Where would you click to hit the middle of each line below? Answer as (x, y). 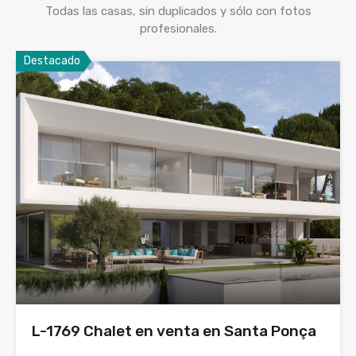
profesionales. (178, 29)
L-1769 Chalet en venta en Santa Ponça (174, 331)
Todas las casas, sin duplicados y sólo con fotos (178, 11)
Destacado (52, 61)
